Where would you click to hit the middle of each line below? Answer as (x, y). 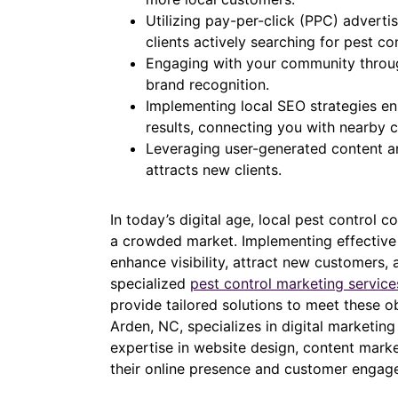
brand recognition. (207, 85)
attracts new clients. (214, 170)
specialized (150, 284)
